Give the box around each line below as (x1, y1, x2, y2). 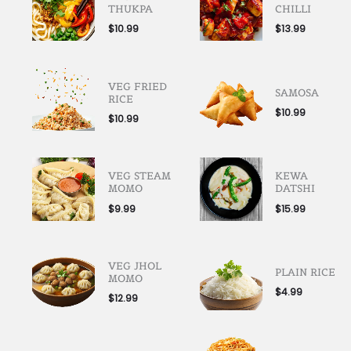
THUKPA (107, 2, 153, 16)
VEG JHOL (107, 259, 161, 273)
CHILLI (275, 2, 312, 16)
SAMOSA (275, 85, 320, 100)
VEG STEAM (107, 169, 171, 183)
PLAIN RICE (275, 265, 336, 279)
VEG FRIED (107, 79, 167, 93)
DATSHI (275, 182, 316, 196)
